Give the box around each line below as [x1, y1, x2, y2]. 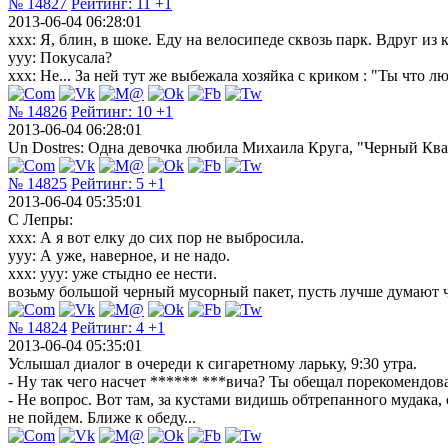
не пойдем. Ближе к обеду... [8, 408, 196, 426]
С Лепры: [8, 210, 73, 228]
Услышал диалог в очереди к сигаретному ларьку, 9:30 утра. [8, 354, 417, 372]
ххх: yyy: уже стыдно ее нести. [8, 264, 217, 282]
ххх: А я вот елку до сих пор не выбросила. [8, 228, 304, 246]
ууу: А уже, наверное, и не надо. [8, 246, 230, 264]
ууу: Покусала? [8, 48, 112, 66]
